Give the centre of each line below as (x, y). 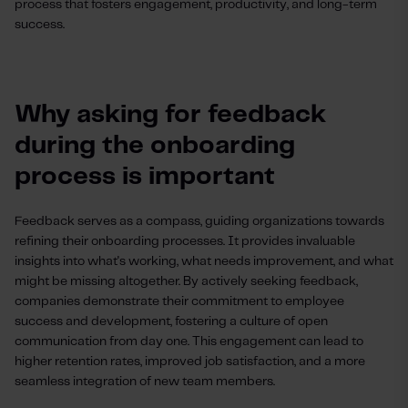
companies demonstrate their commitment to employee (179, 301)
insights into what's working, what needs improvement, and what (204, 261)
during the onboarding (155, 146)
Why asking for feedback (170, 115)
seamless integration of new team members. (145, 382)
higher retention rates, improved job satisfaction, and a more (190, 362)
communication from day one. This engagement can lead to (189, 342)
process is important (145, 177)
